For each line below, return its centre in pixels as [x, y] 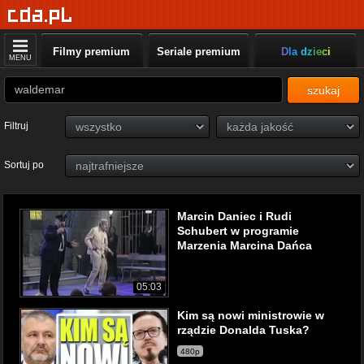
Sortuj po [24, 165]
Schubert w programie [238, 231]
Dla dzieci [305, 52]
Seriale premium [198, 52]
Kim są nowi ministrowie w [251, 315]
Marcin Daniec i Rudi [234, 216]
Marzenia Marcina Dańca [245, 245]
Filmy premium [92, 52]
